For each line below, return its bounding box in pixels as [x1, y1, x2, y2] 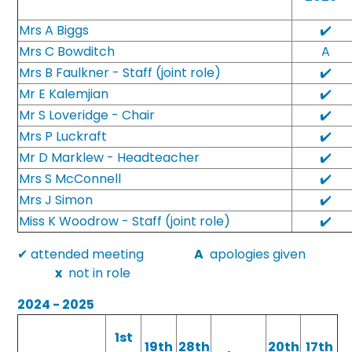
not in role [62, 264, 131, 282]
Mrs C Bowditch [19, 42, 115, 60]
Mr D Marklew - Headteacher [19, 148, 200, 167]
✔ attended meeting [17, 245, 195, 263]
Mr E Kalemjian [19, 85, 112, 103]
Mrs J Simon [19, 191, 93, 209]
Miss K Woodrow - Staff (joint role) [19, 212, 231, 230]
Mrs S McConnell [19, 170, 122, 188]
